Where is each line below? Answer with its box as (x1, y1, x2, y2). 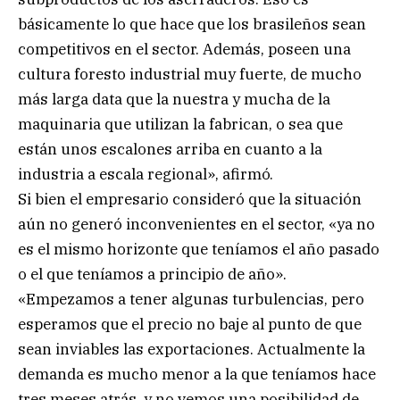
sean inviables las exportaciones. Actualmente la (18, 338, 365, 359)
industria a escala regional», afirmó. (18, 163, 273, 184)
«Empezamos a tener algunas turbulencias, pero (18, 288, 364, 309)
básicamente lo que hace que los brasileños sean (18, 13, 366, 34)
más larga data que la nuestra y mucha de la (18, 88, 330, 109)
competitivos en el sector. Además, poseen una (18, 38, 351, 59)
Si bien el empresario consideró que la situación (18, 188, 362, 209)
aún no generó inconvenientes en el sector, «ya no (18, 213, 375, 234)
